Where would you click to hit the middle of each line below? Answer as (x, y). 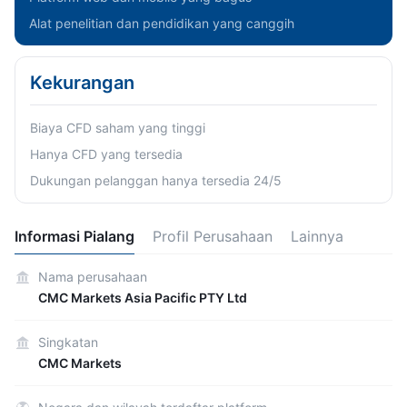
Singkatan (68, 342)
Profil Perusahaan (213, 236)
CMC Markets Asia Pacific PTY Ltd (143, 298)
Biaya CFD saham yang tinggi (118, 128)
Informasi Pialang (74, 236)
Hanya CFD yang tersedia (106, 154)
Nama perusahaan (93, 277)
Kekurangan (82, 83)
